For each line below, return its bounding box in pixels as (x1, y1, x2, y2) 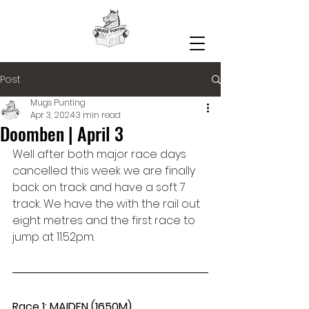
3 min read (76, 109, 121, 121)
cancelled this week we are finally (12, 163, 198, 179)
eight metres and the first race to (12, 212, 198, 228)
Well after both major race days (12, 146, 189, 162)
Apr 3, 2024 (30, 109, 74, 121)
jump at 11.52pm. (12, 229, 94, 245)
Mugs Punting (30, 97, 86, 108)
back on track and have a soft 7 (12, 179, 188, 195)
